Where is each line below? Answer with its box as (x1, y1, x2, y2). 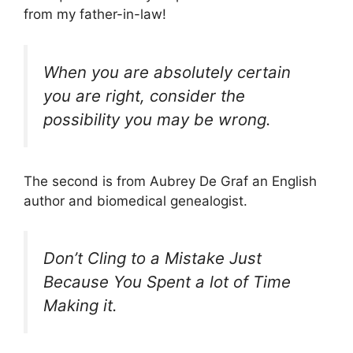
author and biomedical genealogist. (24, 192, 247, 209)
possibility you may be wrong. (43, 109, 271, 129)
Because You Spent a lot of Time (43, 272, 291, 292)
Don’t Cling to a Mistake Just (43, 248, 262, 269)
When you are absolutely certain (43, 61, 291, 82)
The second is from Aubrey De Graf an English (24, 173, 317, 189)
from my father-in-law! (24, 6, 166, 23)
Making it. (43, 295, 117, 316)
